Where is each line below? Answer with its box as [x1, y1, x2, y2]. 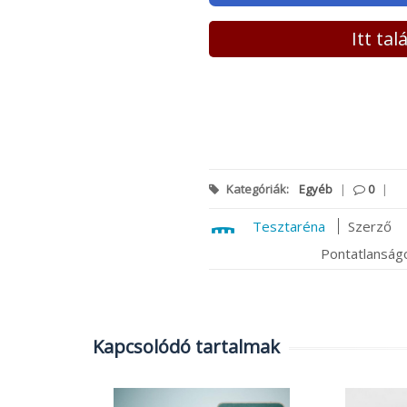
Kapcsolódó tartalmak [93, 333, 280, 359]
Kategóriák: [223, 180, 292, 197]
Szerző [347, 216, 392, 235]
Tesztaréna [252, 216, 325, 235]
